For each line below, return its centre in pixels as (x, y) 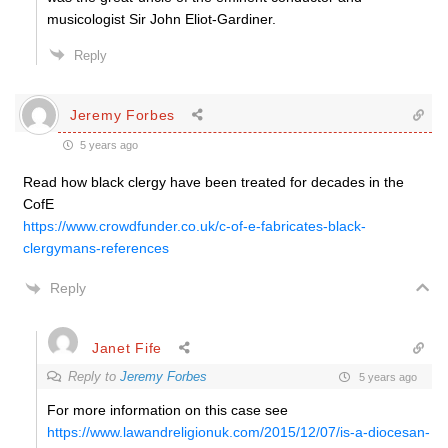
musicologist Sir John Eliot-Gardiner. (161, 19)
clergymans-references (96, 248)
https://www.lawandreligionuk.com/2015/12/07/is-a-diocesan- (238, 432)
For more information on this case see (167, 410)
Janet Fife (127, 347)
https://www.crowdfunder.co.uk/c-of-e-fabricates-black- (194, 226)
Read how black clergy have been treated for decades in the (213, 182)
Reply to (94, 376)
